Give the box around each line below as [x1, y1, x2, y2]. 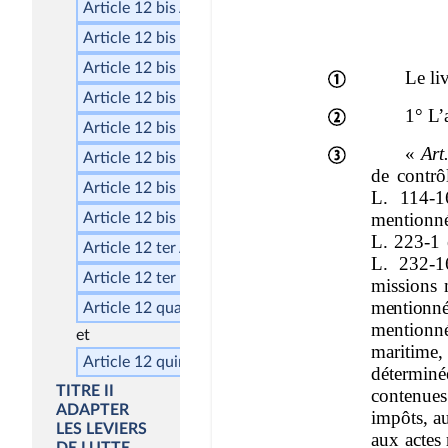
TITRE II [56, 382, 114, 399]
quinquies [156, 353, 224, 370]
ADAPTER [56, 401, 129, 418]
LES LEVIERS [56, 420, 147, 437]
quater [156, 299, 202, 316]
